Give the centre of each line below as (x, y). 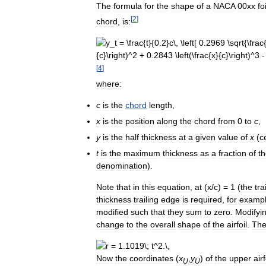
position (140, 121)
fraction (232, 153)
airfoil (237, 224)
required (206, 199)
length (161, 105)
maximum (142, 153)
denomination (122, 165)
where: (109, 83)
